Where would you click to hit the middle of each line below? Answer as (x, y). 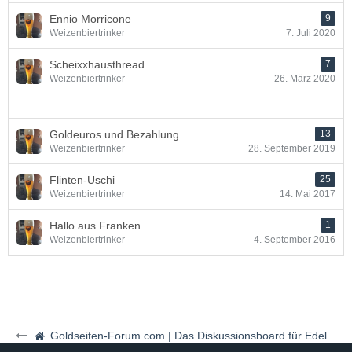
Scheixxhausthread (97, 64)
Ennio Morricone (90, 19)
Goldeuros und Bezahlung (114, 134)
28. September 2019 (292, 148)
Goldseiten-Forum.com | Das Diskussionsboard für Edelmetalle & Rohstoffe (189, 335)
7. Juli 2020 (311, 33)
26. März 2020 (305, 79)
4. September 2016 (295, 240)
